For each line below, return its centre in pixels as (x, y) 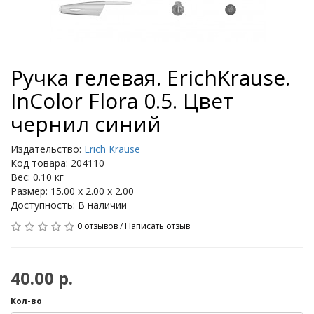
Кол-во (26, 301)
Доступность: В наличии (69, 205)
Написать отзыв (157, 226)
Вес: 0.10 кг (37, 177)
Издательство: (47, 149)
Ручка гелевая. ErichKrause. (150, 77)
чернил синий (86, 124)
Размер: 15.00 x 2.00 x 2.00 (72, 191)
